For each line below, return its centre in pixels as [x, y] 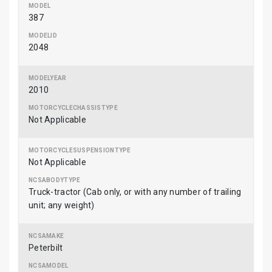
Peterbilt [46, 248]
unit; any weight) [62, 205]
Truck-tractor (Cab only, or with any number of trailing [135, 192]
